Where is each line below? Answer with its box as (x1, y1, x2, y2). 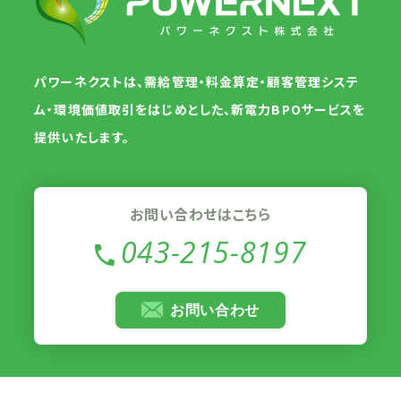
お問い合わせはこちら (130, 202, 271, 225)
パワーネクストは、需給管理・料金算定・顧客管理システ (34, 72, 360, 90)
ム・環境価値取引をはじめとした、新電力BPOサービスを (34, 99, 366, 118)
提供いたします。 (34, 127, 131, 146)
